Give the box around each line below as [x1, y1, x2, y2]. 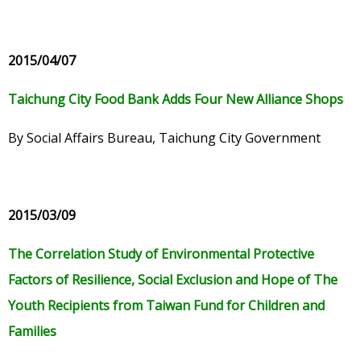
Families [8, 322, 56, 341]
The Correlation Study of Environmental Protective [8, 245, 314, 263]
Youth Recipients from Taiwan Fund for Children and [8, 297, 325, 315]
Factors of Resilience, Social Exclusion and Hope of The [8, 271, 338, 289]
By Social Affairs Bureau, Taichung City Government [8, 129, 321, 147]
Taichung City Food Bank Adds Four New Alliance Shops [8, 90, 343, 109]
